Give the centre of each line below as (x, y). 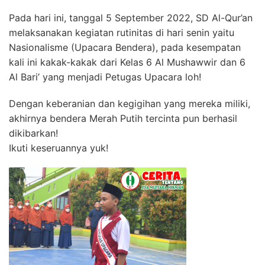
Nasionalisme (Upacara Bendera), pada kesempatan (125, 47)
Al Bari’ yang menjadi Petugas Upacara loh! (105, 77)
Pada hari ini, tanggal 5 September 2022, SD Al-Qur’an (131, 18)
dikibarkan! (33, 133)
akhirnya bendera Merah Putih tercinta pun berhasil (123, 118)
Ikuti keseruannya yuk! (59, 148)
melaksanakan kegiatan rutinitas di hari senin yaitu (122, 33)
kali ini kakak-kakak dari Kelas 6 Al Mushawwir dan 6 (127, 62)
